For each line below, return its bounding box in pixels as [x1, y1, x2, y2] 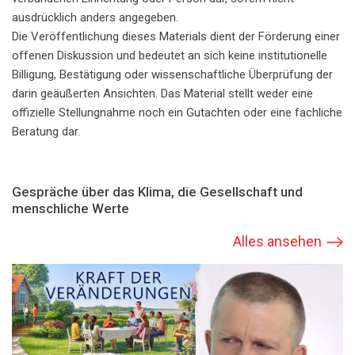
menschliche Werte [12, 200, 129, 217]
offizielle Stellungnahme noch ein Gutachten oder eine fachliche [12, 105, 342, 120]
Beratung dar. [12, 124, 80, 139]
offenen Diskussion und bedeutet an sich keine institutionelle [12, 48, 327, 63]
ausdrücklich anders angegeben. [12, 10, 178, 25]
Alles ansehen [233, 233, 322, 250]
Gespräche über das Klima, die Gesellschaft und [12, 184, 303, 200]
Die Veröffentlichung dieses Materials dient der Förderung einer [12, 29, 340, 44]
